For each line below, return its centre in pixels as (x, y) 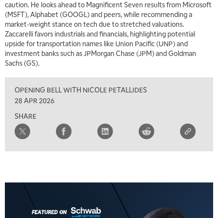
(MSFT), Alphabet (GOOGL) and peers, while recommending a (99, 14)
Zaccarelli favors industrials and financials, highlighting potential (100, 34)
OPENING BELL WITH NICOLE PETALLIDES (81, 90)
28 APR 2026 (35, 100)
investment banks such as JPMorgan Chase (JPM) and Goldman (100, 53)
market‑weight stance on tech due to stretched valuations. (94, 24)
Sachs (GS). (22, 63)
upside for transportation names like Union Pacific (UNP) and (96, 44)
